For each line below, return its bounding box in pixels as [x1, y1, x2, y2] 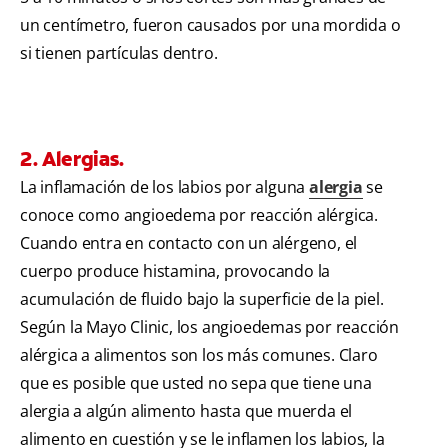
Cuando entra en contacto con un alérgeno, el [20, 232, 358, 255]
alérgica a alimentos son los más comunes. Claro [20, 344, 378, 367]
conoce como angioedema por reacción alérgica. [20, 204, 378, 227]
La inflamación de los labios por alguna [20, 176, 309, 199]
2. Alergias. [20, 146, 124, 173]
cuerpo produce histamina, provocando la [20, 260, 331, 283]
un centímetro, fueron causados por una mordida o [20, 14, 401, 37]
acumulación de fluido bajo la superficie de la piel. [20, 288, 384, 311]
